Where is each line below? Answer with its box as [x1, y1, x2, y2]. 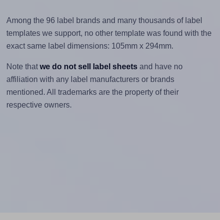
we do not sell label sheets [39, 62, 137, 71]
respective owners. [6, 100, 72, 109]
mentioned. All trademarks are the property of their [6, 87, 179, 96]
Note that [6, 62, 40, 71]
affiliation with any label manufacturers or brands [6, 75, 174, 83]
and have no [137, 62, 183, 71]
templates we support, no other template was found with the [6, 28, 212, 37]
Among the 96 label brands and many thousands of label [6, 16, 202, 25]
